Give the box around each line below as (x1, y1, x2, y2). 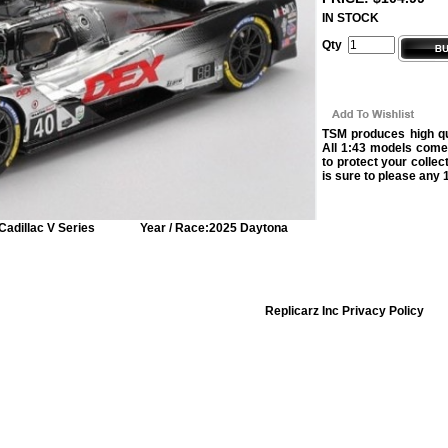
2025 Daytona (209, 221, 288, 236)
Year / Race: (140, 221, 209, 236)
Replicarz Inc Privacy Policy (265, 304, 425, 318)
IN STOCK (322, 11, 379, 25)
